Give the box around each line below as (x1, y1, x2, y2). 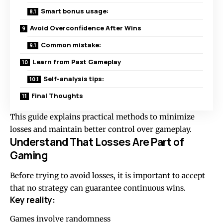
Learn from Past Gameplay (32, 57, 121, 66)
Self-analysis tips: (43, 74, 104, 83)
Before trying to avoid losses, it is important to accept (10, 171, 205, 181)
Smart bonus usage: (41, 6, 109, 15)
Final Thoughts (31, 91, 83, 100)
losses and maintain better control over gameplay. (10, 124, 192, 134)
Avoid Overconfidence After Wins (30, 23, 141, 32)
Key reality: (10, 194, 55, 206)
